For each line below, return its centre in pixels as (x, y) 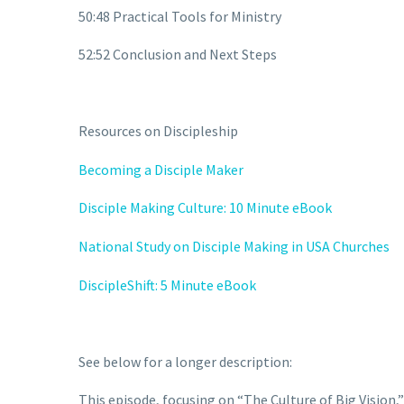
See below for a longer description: (187, 361)
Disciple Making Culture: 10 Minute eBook (205, 208)
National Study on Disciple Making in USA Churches (234, 247)
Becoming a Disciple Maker (161, 169)
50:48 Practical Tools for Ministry (180, 16)
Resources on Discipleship (158, 131)
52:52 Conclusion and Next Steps (178, 55)
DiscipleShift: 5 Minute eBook (167, 285)
